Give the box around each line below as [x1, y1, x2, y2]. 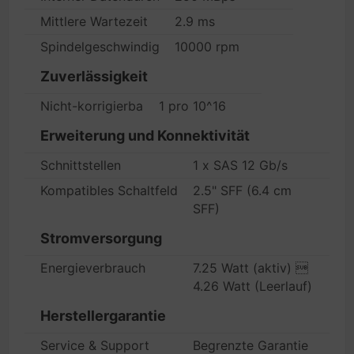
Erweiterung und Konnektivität [40, 127, 250, 144]
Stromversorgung [40, 230, 162, 247]
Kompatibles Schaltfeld [40, 183, 178, 198]
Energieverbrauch [40, 260, 145, 276]
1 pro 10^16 [159, 98, 226, 114]
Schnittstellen [40, 157, 121, 173]
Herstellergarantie [40, 307, 166, 324]
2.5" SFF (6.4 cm [193, 183, 292, 198]
